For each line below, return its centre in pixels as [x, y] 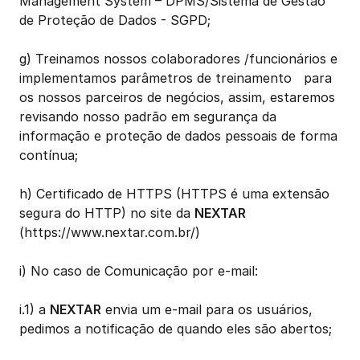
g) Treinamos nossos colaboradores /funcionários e [178, 59]
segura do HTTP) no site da [107, 213]
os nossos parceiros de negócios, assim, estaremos [177, 97]
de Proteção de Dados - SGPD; [115, 20]
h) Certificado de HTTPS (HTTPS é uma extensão [174, 194]
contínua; [49, 155]
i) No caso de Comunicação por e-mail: [139, 271]
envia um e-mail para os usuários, [207, 309]
